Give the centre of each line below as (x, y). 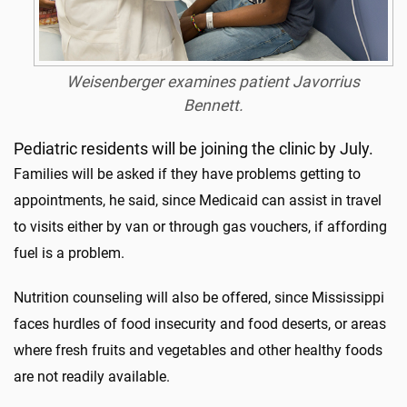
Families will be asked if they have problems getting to (187, 174)
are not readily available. (92, 376)
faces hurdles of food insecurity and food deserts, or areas (200, 323)
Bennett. (213, 105)
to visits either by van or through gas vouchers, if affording (200, 226)
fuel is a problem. (69, 253)
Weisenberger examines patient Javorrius (213, 81)
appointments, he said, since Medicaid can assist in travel (198, 200)
